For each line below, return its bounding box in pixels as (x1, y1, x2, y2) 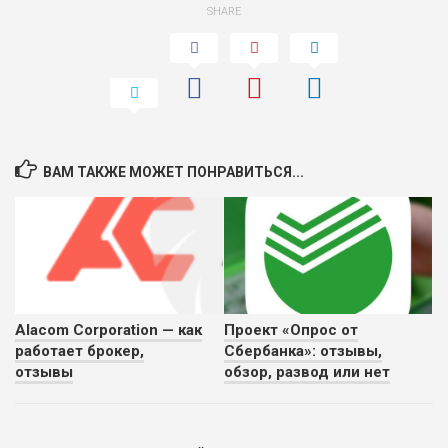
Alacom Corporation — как (15, 320, 202, 339)
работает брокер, (15, 341, 144, 360)
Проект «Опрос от (224, 320, 358, 339)
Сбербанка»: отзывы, (224, 341, 382, 360)
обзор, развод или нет (224, 362, 390, 381)
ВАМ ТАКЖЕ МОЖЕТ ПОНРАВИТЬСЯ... (43, 163, 304, 180)
